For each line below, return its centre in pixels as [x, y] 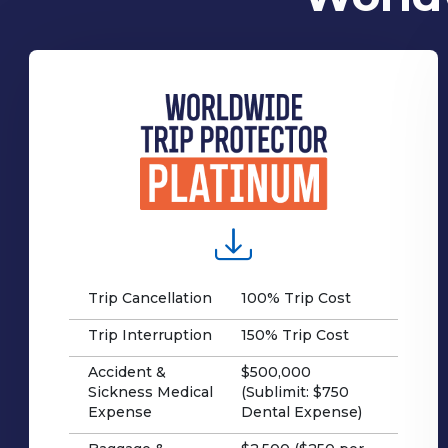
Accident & [126, 371]
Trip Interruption [149, 334]
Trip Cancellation [149, 297]
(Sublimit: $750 [295, 391]
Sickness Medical [150, 391]
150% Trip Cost [295, 334]
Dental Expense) [302, 411]
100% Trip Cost [296, 297]
